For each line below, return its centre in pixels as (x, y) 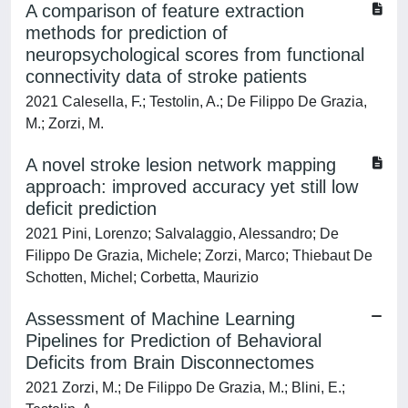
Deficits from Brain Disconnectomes (170, 362)
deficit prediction (91, 209)
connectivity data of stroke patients (166, 76)
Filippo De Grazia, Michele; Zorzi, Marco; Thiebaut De (199, 255)
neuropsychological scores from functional (195, 55)
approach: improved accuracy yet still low (192, 187)
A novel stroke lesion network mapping (181, 165)
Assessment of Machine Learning (160, 319)
